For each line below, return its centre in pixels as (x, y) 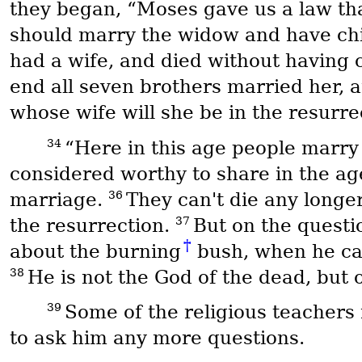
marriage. (59, 199)
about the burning (95, 251)
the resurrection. (92, 225)
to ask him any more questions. (157, 338)
